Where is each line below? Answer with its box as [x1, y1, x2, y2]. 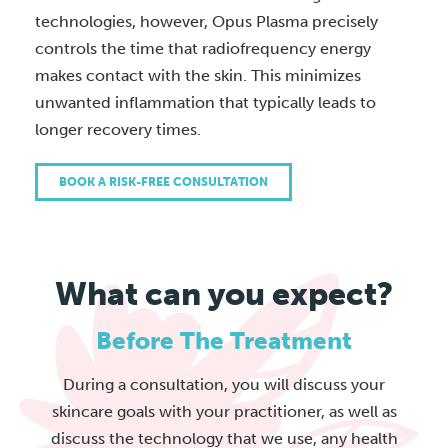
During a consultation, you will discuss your [63, 375, 385, 395]
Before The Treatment [96, 326, 352, 356]
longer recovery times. [35, 120, 201, 140]
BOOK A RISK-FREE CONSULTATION [59, 175, 268, 190]
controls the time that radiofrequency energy [35, 39, 371, 59]
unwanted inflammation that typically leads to [35, 93, 376, 113]
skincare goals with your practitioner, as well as [51, 402, 397, 422]
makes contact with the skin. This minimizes [35, 66, 361, 86]
